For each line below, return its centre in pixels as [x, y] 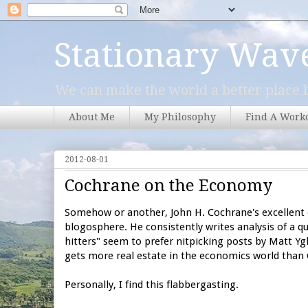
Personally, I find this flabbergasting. [152, 284]
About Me [92, 117]
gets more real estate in [123, 255]
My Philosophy [180, 117]
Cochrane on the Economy [168, 185]
